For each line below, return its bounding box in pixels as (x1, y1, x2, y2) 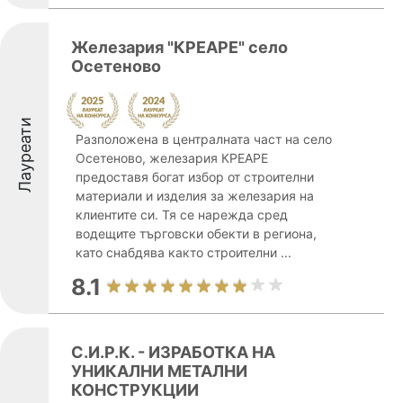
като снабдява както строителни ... (76, 245, 291, 260)
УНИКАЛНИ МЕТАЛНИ (71, 362, 247, 381)
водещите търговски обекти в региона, (76, 226, 317, 241)
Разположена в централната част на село (76, 131, 332, 147)
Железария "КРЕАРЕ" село (71, 38, 288, 57)
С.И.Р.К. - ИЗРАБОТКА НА (71, 343, 275, 362)
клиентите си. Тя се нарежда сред (76, 207, 288, 222)
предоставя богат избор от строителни (76, 169, 314, 184)
